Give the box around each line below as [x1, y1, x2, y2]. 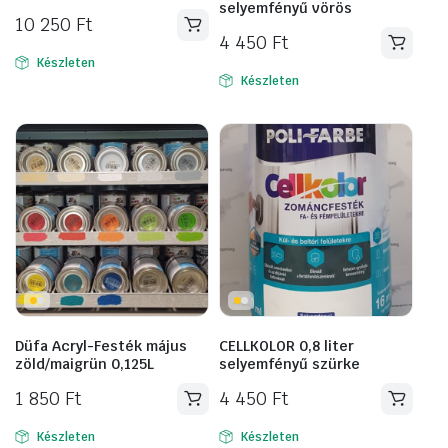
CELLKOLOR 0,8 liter [219, 336, 354, 355]
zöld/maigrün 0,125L [15, 354, 154, 373]
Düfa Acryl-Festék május [15, 336, 187, 355]
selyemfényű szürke [219, 354, 360, 373]
